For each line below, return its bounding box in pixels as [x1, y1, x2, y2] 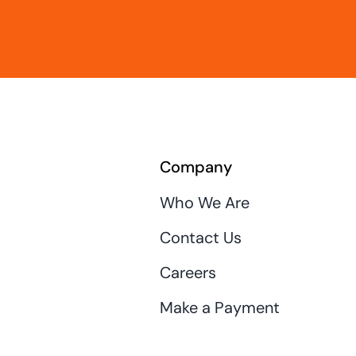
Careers [159, 261, 216, 283]
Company [159, 156, 232, 177]
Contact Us [159, 226, 242, 248]
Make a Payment [159, 296, 280, 318]
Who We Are [159, 192, 250, 213]
